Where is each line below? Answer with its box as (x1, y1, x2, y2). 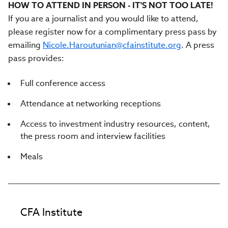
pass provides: (8, 53, 64, 64)
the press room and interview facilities (20, 131, 165, 141)
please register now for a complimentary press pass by (8, 26, 217, 37)
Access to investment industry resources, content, (20, 119, 210, 129)
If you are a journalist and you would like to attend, (8, 13, 198, 24)
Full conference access (20, 78, 105, 89)
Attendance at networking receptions (20, 98, 161, 109)
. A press (181, 40, 214, 50)
